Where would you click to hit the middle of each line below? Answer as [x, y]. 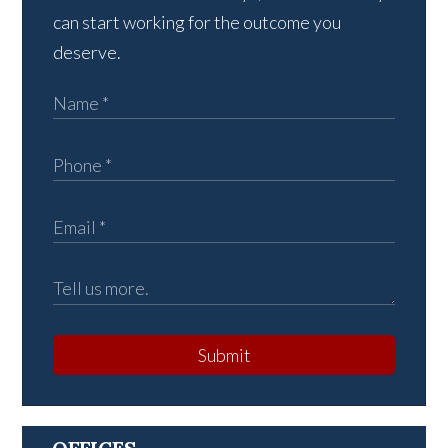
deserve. [87, 52]
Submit [224, 355]
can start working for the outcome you [197, 22]
